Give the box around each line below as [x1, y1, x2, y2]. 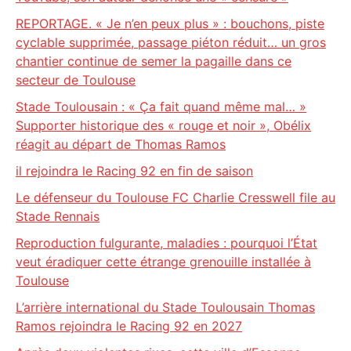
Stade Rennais [16, 208, 100, 224]
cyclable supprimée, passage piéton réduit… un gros [16, 34, 326, 50]
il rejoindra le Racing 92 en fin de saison [16, 163, 253, 179]
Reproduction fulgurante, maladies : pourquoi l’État [16, 235, 317, 251]
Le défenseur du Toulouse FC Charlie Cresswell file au [16, 190, 335, 205]
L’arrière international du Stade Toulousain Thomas [16, 299, 315, 315]
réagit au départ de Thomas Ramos [16, 136, 226, 152]
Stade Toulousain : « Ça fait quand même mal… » [16, 99, 306, 114]
